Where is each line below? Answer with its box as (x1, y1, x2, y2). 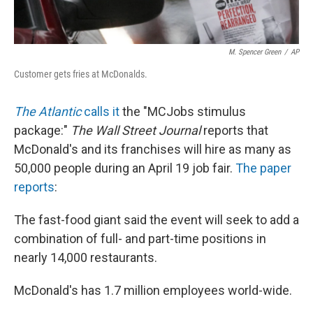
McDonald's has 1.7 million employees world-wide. (14, 283, 292, 298)
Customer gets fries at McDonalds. (14, 68, 147, 80)
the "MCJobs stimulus (119, 104, 246, 119)
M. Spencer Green (228, 48, 281, 57)
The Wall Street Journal (71, 123, 201, 138)
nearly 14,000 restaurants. (14, 250, 157, 265)
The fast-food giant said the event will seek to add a (14, 212, 299, 228)
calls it (84, 104, 119, 119)
